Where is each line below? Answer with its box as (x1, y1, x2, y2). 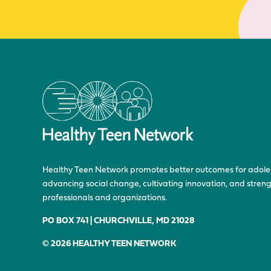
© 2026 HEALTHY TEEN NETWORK (42, 240, 177, 249)
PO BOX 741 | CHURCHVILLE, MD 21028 (42, 217, 195, 226)
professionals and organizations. (42, 194, 167, 203)
